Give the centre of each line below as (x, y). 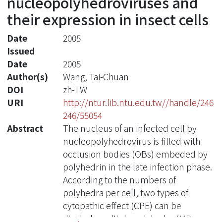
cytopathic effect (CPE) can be (122, 205)
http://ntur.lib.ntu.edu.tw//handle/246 (138, 102)
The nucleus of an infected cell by (130, 128)
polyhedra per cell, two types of (125, 192)
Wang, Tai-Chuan (96, 76)
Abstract (25, 128)
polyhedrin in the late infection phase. (137, 166)
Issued (21, 51)
